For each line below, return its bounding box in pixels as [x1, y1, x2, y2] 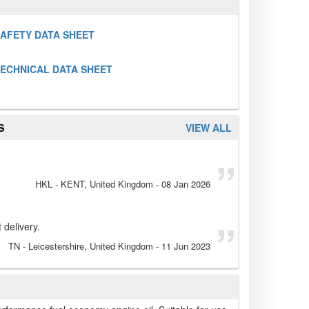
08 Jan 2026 [161, 177, 210, 191]
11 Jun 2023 [161, 239, 210, 253]
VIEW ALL [186, 121, 232, 135]
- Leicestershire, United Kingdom [20, 239, 153, 253]
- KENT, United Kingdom [52, 177, 153, 191]
